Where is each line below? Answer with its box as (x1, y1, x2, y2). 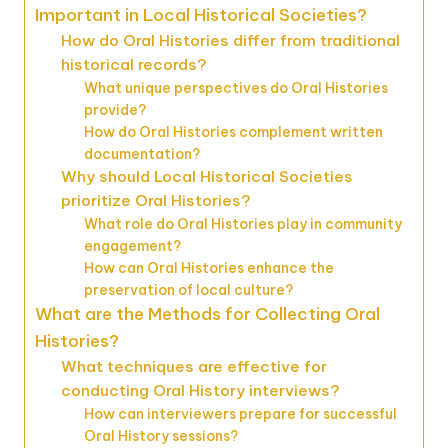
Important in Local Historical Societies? (35, 3, 367, 26)
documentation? (83, 144, 200, 163)
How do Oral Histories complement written (83, 122, 383, 141)
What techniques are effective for (60, 356, 327, 376)
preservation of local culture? (83, 280, 293, 299)
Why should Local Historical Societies (60, 166, 353, 186)
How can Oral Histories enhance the (83, 258, 334, 277)
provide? (83, 100, 146, 119)
